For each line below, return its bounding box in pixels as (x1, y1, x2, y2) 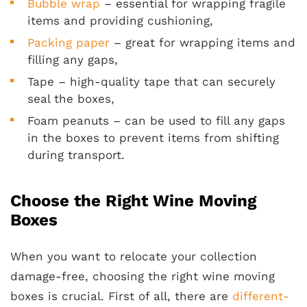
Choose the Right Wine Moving (10, 191, 256, 210)
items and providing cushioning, (27, 14, 213, 27)
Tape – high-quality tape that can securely (27, 75, 275, 88)
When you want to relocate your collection (10, 249, 257, 263)
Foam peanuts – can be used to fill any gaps (27, 114, 285, 127)
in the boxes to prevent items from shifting (27, 131, 279, 145)
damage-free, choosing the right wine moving (10, 269, 275, 283)
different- (232, 289, 289, 303)
